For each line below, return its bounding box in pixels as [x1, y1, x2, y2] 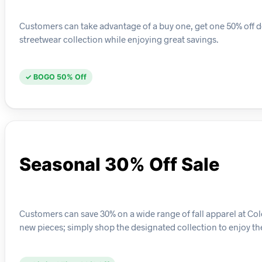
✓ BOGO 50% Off [25, 73, 87, 82]
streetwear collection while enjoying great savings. [19, 34, 218, 45]
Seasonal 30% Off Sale [19, 153, 219, 175]
